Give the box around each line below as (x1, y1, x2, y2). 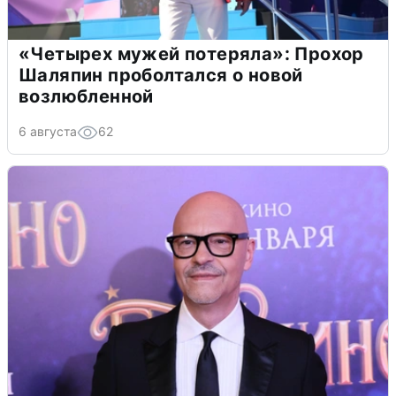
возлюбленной (19, 85, 154, 107)
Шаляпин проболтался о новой (19, 64, 303, 86)
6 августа (19, 123, 77, 139)
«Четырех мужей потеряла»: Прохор (19, 42, 364, 65)
